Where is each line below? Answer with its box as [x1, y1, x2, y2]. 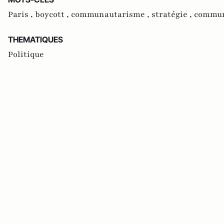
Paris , [8, 8, 35, 20]
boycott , [35, 8, 71, 20]
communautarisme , [71, 8, 151, 20]
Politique [8, 48, 44, 60]
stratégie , [151, 8, 194, 20]
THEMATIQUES [8, 34, 63, 44]
